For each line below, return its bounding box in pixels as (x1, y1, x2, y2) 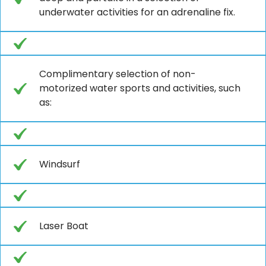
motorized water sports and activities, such (39, 81, 240, 95)
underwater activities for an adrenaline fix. (39, 5, 235, 19)
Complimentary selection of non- (39, 66, 196, 81)
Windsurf (39, 157, 80, 171)
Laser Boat (39, 218, 88, 233)
